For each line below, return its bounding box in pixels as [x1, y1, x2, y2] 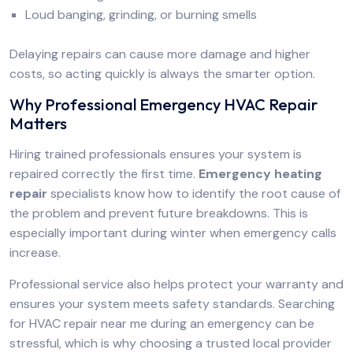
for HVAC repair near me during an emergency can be [9, 315, 314, 332]
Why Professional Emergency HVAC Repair [9, 95, 318, 114]
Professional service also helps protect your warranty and [9, 276, 344, 292]
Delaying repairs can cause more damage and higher [9, 46, 310, 62]
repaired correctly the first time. [9, 165, 199, 182]
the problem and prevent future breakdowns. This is [9, 205, 308, 221]
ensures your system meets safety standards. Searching [9, 295, 335, 312]
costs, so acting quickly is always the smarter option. [9, 65, 315, 82]
